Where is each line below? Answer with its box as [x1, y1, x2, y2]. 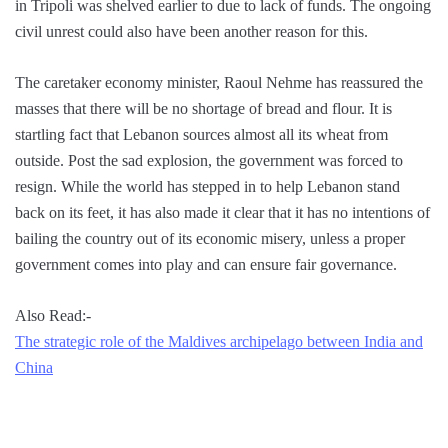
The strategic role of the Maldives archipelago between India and [15, 333, 423, 351]
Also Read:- [15, 307, 91, 325]
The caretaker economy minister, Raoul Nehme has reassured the [15, 74, 423, 92]
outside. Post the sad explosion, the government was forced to [15, 152, 403, 170]
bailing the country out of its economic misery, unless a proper [15, 230, 405, 248]
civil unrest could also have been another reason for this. [15, 23, 368, 41]
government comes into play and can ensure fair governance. [15, 256, 397, 274]
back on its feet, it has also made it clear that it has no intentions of [15, 204, 430, 222]
